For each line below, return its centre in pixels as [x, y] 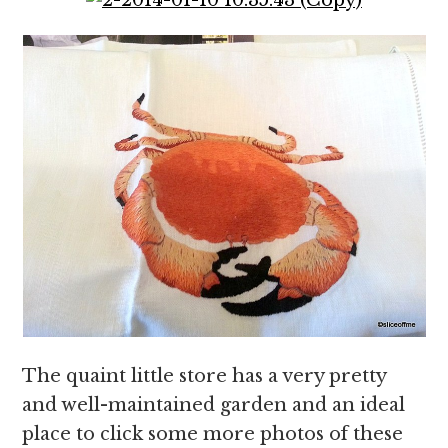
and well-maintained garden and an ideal [214, 405]
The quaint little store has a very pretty [204, 376]
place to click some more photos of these [213, 434]
